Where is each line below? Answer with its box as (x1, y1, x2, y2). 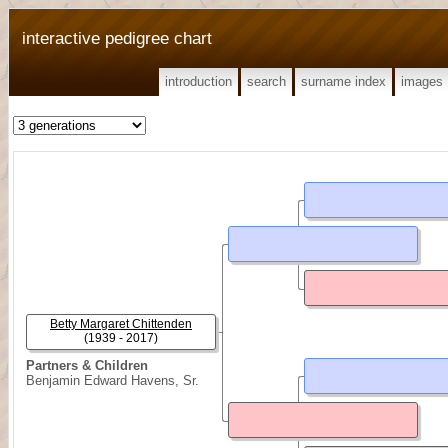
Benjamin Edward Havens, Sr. (26, 373, 199, 388)
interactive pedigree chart (22, 28, 212, 48)
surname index (301, 74, 386, 89)
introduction (165, 74, 232, 89)
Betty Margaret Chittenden (50, 317, 192, 331)
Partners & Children (26, 358, 148, 373)
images (401, 74, 443, 89)
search (247, 74, 286, 89)
